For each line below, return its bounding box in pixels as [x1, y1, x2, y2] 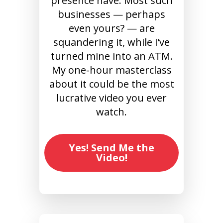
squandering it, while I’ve [53, 35, 170, 49]
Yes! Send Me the [69, 141, 154, 155]
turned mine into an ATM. [50, 49, 173, 63]
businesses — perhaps [58, 7, 165, 21]
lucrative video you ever [56, 91, 167, 105]
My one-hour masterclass [51, 63, 172, 77]
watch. [96, 105, 127, 119]
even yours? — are [68, 21, 155, 35]
